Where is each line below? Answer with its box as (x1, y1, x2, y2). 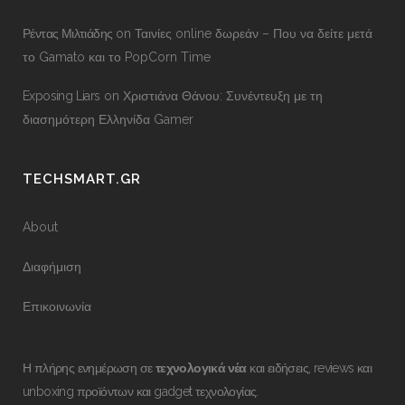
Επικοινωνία (23, 299, 91, 315)
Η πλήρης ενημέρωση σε (23, 361, 155, 376)
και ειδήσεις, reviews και (246, 361, 372, 376)
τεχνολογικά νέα (155, 361, 247, 376)
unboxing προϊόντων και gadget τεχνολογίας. (23, 384, 259, 400)
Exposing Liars (23, 89, 100, 104)
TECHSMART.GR (23, 171, 141, 188)
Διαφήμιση (23, 259, 81, 275)
